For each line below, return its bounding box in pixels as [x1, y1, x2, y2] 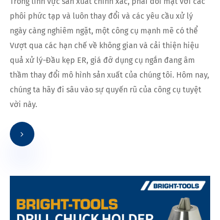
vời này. [10, 99, 37, 109]
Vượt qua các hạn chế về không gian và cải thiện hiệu [10, 40, 199, 50]
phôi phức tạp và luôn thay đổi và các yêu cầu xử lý [10, 11, 193, 21]
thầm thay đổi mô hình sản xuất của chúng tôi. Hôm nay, [10, 70, 209, 80]
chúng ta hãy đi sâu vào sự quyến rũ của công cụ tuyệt [10, 84, 201, 94]
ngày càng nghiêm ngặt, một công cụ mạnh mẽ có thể [10, 26, 198, 35]
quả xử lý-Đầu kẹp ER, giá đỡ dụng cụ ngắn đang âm [10, 55, 195, 65]
